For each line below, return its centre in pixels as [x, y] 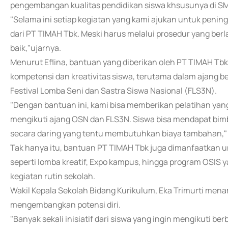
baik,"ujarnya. [36, 48]
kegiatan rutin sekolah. [53, 176]
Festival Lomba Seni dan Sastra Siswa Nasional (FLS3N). [113, 91]
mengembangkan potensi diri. [65, 205]
